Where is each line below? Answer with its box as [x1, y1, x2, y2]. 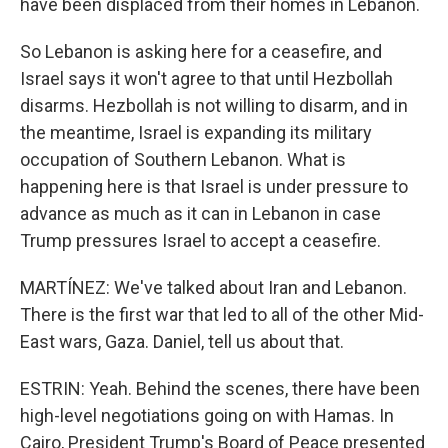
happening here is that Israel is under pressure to [20, 176, 408, 197]
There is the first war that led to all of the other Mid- [20, 304, 424, 325]
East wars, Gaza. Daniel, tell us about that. [20, 331, 344, 352]
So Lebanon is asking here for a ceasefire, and [20, 41, 382, 62]
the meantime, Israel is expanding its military [20, 122, 372, 143]
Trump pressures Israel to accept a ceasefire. [20, 230, 381, 251]
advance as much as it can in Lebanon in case [20, 203, 381, 224]
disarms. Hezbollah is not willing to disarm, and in [20, 95, 408, 116]
